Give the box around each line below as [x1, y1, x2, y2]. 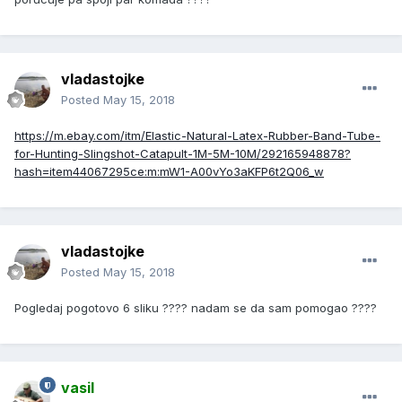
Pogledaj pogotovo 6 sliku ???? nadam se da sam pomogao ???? [14, 301, 377, 316]
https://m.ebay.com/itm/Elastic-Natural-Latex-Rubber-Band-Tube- [14, 128, 380, 144]
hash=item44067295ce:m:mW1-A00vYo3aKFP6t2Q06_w [14, 164, 324, 179]
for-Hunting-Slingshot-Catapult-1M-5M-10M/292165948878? [14, 146, 351, 162]
